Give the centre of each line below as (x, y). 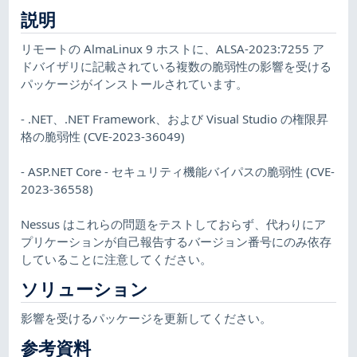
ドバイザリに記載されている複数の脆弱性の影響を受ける (177, 66)
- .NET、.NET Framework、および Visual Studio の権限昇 (175, 118)
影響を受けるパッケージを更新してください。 (147, 318)
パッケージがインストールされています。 (135, 83)
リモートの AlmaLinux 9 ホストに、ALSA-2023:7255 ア (173, 48)
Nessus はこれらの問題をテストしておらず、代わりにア (174, 224)
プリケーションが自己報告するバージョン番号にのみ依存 (177, 241)
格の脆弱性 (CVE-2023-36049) (103, 136)
